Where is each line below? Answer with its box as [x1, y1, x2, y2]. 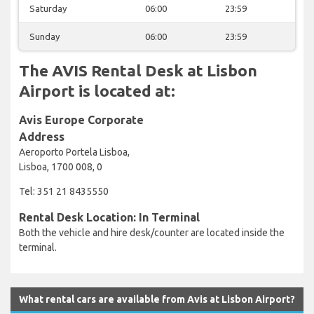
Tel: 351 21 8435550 [19, 185, 109, 197]
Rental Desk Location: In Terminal [19, 210, 200, 224]
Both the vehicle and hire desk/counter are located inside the [19, 226, 285, 238]
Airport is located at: [19, 81, 175, 100]
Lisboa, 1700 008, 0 [19, 161, 102, 172]
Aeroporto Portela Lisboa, [19, 146, 130, 158]
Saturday [29, 3, 67, 13]
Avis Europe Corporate [19, 113, 144, 126]
